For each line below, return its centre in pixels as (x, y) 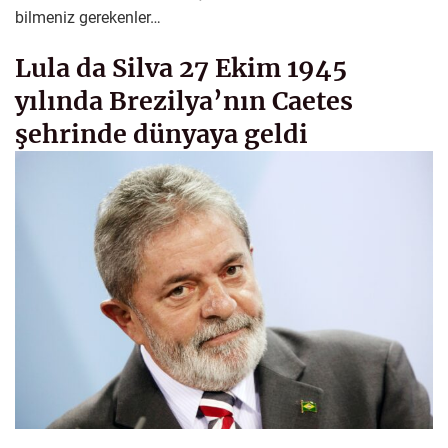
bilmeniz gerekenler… (88, 17)
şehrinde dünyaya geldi (161, 133)
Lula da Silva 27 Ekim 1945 (181, 67)
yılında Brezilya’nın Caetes (184, 100)
